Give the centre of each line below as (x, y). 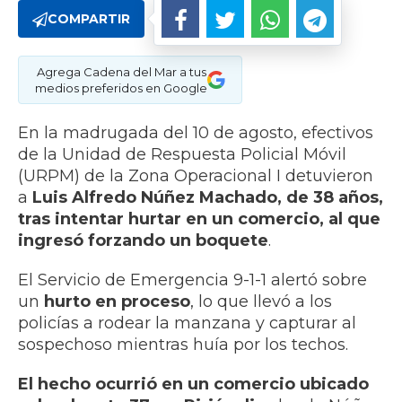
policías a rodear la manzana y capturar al (187, 323)
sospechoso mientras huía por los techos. (183, 345)
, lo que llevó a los (261, 302)
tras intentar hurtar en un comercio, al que (199, 219)
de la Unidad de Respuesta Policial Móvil (182, 155)
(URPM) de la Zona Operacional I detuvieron (196, 176)
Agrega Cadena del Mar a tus (121, 72)
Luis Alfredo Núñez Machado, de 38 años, (208, 198)
